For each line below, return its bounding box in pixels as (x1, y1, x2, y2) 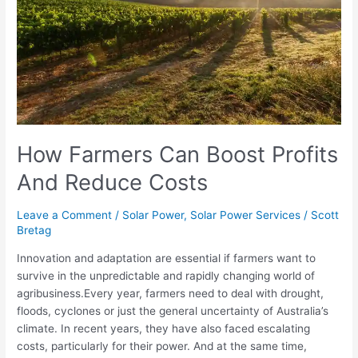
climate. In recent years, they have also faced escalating (17, 321, 311, 335)
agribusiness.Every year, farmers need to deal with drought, (17, 286, 324, 300)
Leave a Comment (17, 208, 113, 221)
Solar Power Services (190, 208, 301, 221)
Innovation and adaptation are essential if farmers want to (17, 251, 316, 265)
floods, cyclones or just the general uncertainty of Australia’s (17, 304, 329, 317)
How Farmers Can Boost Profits (17, 141, 339, 169)
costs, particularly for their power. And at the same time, (17, 339, 308, 352)
